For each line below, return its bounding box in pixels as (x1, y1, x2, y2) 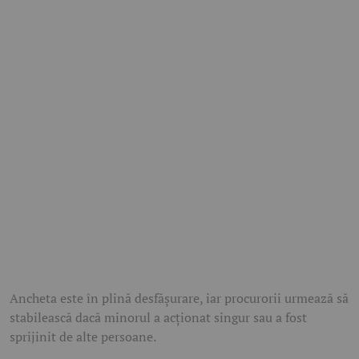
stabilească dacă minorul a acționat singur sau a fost (10, 308, 307, 326)
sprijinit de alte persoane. (10, 327, 156, 345)
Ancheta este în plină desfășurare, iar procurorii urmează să (10, 288, 349, 307)
